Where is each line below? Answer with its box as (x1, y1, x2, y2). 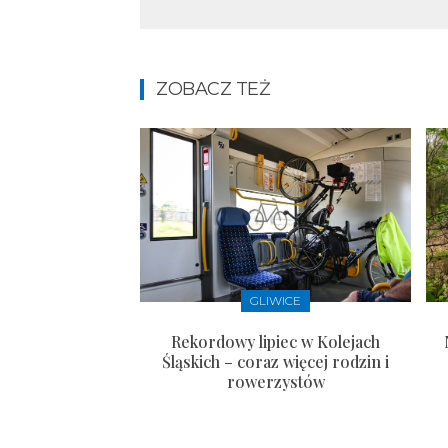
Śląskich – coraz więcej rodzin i (162, 350, 390, 372)
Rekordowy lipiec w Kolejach (171, 330, 381, 352)
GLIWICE (250, 292, 302, 308)
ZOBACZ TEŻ (156, 78, 270, 101)
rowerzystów (226, 370, 325, 392)
